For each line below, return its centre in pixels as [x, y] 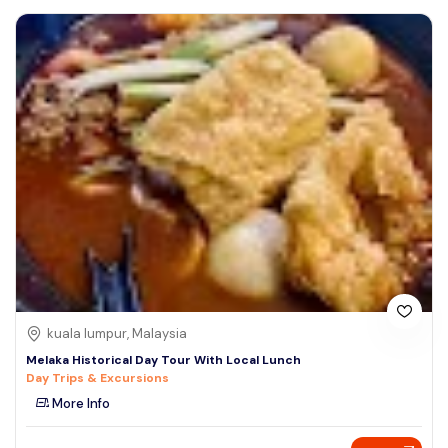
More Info [79, 403]
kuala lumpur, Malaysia [117, 333]
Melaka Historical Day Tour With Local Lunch [163, 359]
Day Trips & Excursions [97, 377]
